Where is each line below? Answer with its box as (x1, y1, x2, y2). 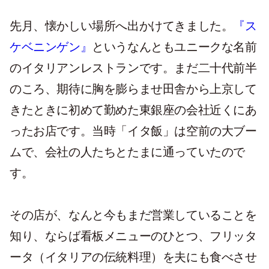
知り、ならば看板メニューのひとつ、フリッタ (10, 229, 257, 243)
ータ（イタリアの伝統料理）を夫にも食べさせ (10, 250, 257, 264)
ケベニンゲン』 (10, 40, 92, 53)
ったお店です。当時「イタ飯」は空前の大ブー (10, 124, 257, 138)
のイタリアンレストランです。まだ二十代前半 (10, 61, 257, 74)
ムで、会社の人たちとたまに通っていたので (10, 145, 245, 159)
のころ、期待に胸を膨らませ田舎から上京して (10, 82, 257, 95)
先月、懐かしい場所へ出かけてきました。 (10, 19, 234, 32)
